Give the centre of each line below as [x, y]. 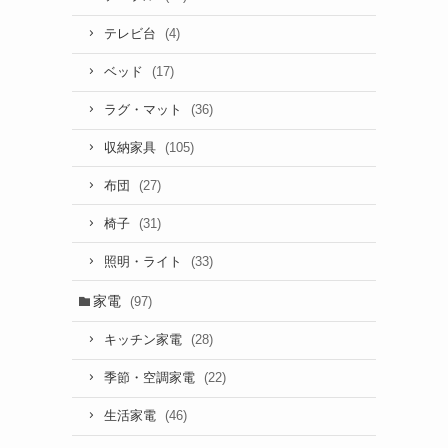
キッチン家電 [144, 340]
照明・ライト [144, 261]
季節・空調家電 [151, 378]
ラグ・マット [144, 110]
